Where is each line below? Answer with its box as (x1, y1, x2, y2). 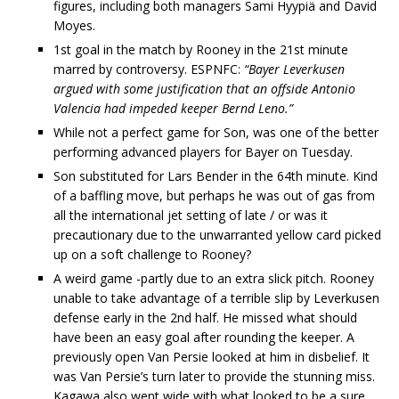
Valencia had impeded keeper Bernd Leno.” (53, 100, 293, 117)
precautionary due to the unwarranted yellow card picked (53, 226, 381, 243)
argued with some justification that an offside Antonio (53, 80, 355, 97)
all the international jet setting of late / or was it (53, 207, 328, 224)
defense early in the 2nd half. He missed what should (53, 309, 357, 326)
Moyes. (53, 17, 95, 34)
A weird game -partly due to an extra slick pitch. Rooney (53, 270, 374, 287)
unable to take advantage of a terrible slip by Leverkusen (53, 289, 379, 306)
